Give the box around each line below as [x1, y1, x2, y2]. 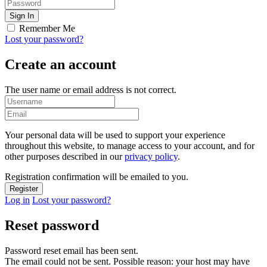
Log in [5, 194, 30, 205]
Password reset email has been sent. [5, 245, 138, 256]
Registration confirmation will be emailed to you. [5, 171, 188, 182]
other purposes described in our [5, 151, 125, 162]
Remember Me [19, 23, 75, 34]
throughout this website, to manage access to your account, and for [5, 140, 254, 151]
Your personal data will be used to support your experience [5, 129, 225, 140]
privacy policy [125, 151, 178, 162]
